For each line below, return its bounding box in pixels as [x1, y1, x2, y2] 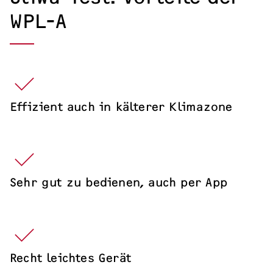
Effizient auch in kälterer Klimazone [10, 99, 233, 114]
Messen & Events [19, 2, 101, 13]
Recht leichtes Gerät [10, 250, 132, 265]
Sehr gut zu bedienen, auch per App [10, 174, 227, 190]
